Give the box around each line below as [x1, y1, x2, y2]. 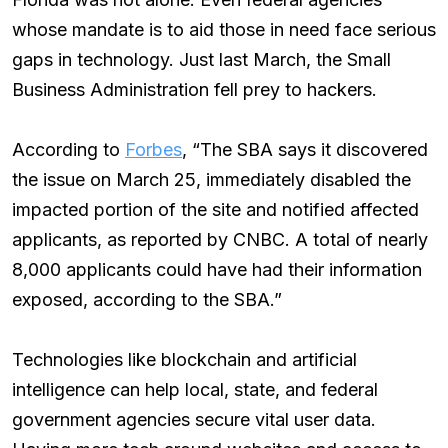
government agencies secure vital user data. [12, 409, 376, 431]
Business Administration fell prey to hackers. [12, 79, 377, 101]
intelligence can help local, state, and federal [12, 379, 378, 401]
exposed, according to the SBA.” [12, 289, 282, 311]
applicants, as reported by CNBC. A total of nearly [12, 229, 428, 251]
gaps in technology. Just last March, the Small [12, 49, 391, 71]
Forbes [125, 139, 182, 161]
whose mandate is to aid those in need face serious [12, 19, 436, 41]
